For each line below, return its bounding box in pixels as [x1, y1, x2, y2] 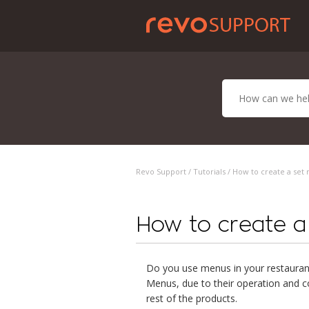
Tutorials [193, 166, 226, 177]
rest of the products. [146, 292, 237, 305]
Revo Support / [136, 166, 193, 177]
